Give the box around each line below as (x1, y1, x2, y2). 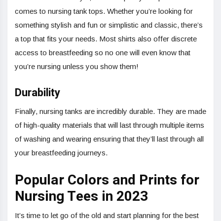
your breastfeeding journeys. (15, 148, 108, 157)
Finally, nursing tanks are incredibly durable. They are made (15, 107, 206, 116)
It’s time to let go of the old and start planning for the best (15, 211, 199, 220)
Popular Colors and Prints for (15, 170, 199, 191)
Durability (15, 85, 60, 101)
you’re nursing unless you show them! (15, 62, 139, 71)
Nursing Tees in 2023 (15, 186, 148, 207)
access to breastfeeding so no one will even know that (15, 48, 190, 57)
